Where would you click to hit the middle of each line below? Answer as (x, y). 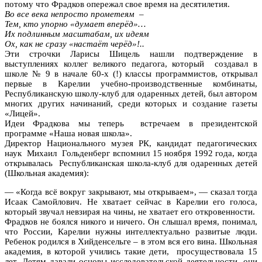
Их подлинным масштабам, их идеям (77, 34)
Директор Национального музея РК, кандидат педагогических (131, 143)
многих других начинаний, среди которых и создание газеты (131, 103)
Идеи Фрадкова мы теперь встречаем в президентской (131, 123)
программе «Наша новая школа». (68, 133)
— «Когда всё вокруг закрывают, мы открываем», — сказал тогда (131, 192)
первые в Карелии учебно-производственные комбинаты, (131, 83)
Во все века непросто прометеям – (74, 14)
